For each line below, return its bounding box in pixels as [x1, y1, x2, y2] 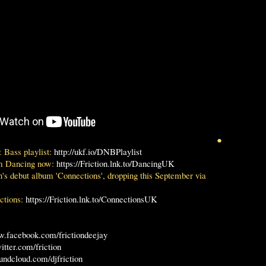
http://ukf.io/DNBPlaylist [54, 145, 142, 158]
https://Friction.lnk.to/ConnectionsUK [26, 193, 157, 205]
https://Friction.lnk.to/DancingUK [56, 157, 175, 170]
